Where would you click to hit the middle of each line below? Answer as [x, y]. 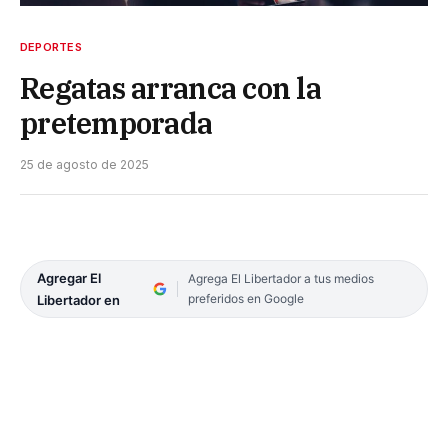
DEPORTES [51, 46]
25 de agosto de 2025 [84, 164]
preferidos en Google [245, 298]
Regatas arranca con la [171, 87]
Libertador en [78, 299]
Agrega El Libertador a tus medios [280, 278]
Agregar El [69, 277]
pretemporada [116, 122]
